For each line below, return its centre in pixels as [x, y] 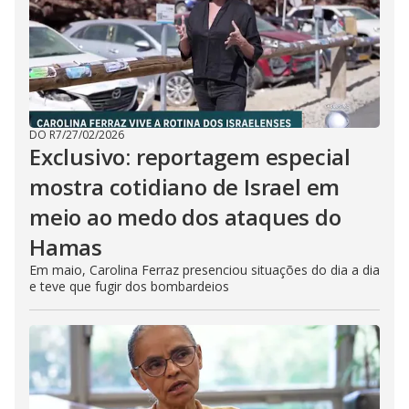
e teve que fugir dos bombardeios [129, 286]
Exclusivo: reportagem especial [190, 157]
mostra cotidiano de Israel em [185, 187]
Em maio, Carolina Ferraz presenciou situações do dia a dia [204, 270]
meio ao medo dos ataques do [185, 217]
